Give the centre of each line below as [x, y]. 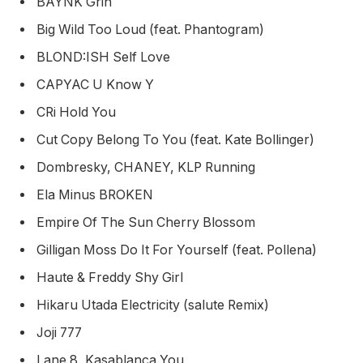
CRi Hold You [78, 112]
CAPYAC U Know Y [97, 84]
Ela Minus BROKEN [96, 194]
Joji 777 [61, 332]
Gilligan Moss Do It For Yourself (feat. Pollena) [178, 250]
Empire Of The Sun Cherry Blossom [147, 222]
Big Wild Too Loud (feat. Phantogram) [152, 29]
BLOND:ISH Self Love [105, 57]
